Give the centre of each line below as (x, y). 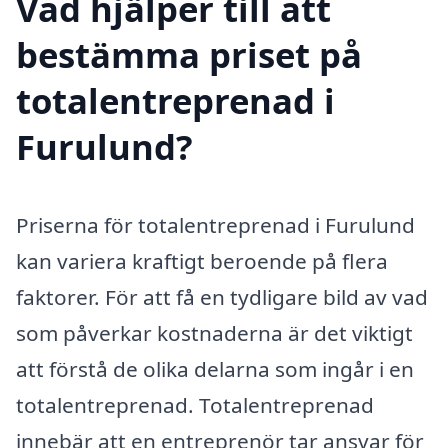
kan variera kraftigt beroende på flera (202, 261)
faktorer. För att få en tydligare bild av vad (222, 297)
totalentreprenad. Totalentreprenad (195, 405)
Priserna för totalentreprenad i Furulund (215, 225)
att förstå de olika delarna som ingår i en (215, 369)
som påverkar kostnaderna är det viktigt (214, 333)
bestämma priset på (189, 55)
